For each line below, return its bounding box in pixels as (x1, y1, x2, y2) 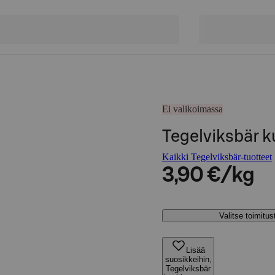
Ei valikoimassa (162, 104, 223, 114)
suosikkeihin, (165, 255, 212, 264)
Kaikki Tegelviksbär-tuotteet (162, 152, 272, 162)
